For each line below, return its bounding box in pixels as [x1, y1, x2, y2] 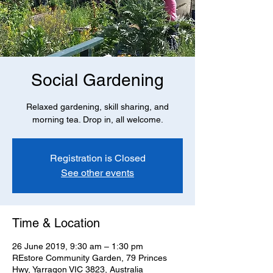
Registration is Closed [49, 152, 146, 164]
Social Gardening [31, 70, 164, 90]
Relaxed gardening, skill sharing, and [26, 102, 169, 112]
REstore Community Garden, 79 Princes [12, 253, 167, 263]
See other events [61, 167, 134, 179]
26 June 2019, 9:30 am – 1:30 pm [12, 241, 143, 251]
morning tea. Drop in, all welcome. [32, 115, 163, 124]
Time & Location [12, 216, 100, 230]
